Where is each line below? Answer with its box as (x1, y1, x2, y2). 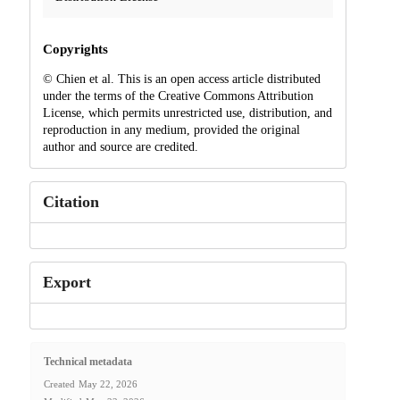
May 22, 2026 (78, 379, 137, 390)
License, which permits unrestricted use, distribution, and (42, 105, 332, 120)
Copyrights (42, 41, 108, 56)
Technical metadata (43, 355, 132, 369)
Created (43, 379, 75, 390)
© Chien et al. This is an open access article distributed (42, 71, 321, 86)
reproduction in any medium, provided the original (42, 122, 300, 137)
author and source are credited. (42, 139, 198, 154)
